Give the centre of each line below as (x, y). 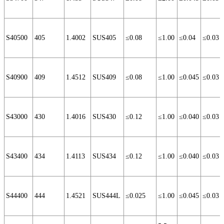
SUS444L (106, 196)
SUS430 (104, 117)
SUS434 (104, 156)
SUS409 (104, 77)
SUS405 (104, 38)
